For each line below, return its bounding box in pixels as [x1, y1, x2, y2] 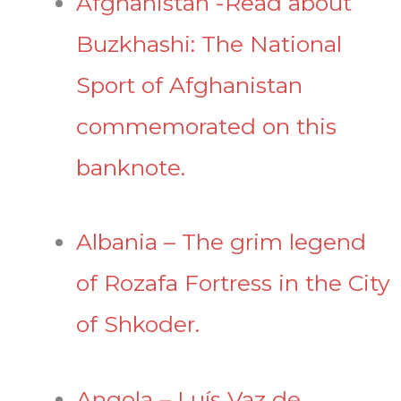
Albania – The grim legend [76, 228, 366, 256]
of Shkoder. [76, 311, 200, 338]
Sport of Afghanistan [76, 71, 303, 98]
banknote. [76, 153, 192, 181]
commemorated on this [76, 112, 337, 140]
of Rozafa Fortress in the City [76, 269, 390, 297]
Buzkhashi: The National [76, 30, 342, 57]
